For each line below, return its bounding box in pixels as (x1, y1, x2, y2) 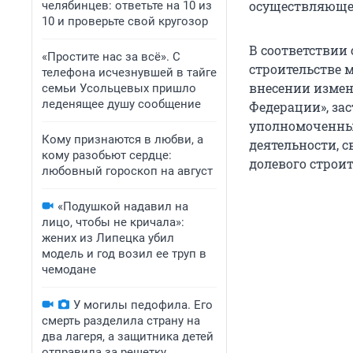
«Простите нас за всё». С (42, 50, 180, 64)
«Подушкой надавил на (58, 199, 188, 214)
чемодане (42, 262, 96, 277)
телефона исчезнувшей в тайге (42, 65, 217, 80)
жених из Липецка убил (42, 231, 174, 245)
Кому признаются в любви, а (42, 132, 203, 147)
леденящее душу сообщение (42, 97, 201, 111)
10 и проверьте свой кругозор (42, 14, 208, 28)
